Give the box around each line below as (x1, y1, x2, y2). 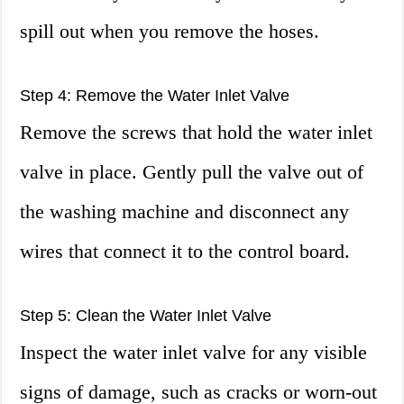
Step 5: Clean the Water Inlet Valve (20, 307, 272, 326)
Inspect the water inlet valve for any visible (20, 341, 368, 364)
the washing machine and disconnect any (20, 200, 350, 224)
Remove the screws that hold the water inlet (20, 121, 373, 144)
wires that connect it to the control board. (20, 240, 351, 263)
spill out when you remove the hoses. (20, 20, 320, 43)
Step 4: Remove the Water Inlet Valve (20, 87, 290, 106)
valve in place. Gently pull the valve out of (20, 161, 364, 184)
